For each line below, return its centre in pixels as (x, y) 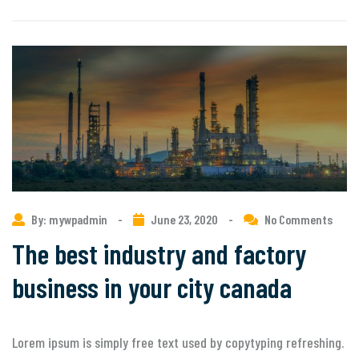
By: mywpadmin (71, 220)
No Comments (298, 220)
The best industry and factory (159, 254)
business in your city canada (152, 287)
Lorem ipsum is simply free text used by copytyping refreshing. (178, 343)
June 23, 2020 (184, 220)
